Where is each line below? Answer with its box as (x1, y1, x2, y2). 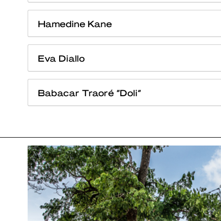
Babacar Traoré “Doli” (38, 87, 141, 98)
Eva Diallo (38, 52, 85, 63)
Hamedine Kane (38, 18, 112, 29)
